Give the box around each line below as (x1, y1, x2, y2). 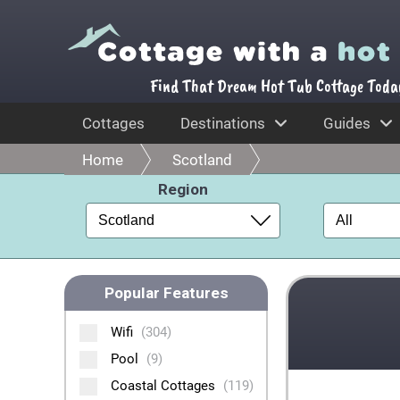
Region (158, 180, 209, 198)
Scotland (172, 151, 232, 169)
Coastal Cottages (111, 378, 219, 394)
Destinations (180, 114, 265, 132)
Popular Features (104, 284, 229, 302)
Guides (323, 114, 371, 132)
